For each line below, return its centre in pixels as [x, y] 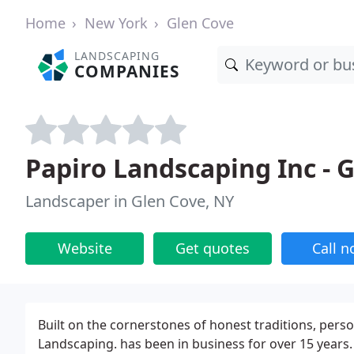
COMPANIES [127, 71]
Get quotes [213, 248]
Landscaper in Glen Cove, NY [130, 201]
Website [85, 248]
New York [116, 23]
